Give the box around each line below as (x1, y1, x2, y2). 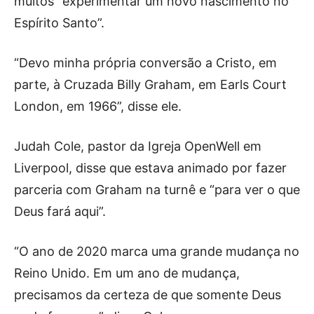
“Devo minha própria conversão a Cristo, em (14, 55, 277, 70)
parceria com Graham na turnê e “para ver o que (14, 182, 300, 197)
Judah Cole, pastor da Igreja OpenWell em (14, 138, 261, 153)
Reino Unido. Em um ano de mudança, (14, 265, 240, 280)
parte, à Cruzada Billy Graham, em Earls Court (14, 76, 287, 92)
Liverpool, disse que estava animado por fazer (14, 160, 287, 175)
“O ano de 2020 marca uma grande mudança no (14, 243, 299, 259)
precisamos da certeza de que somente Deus (14, 287, 281, 302)
